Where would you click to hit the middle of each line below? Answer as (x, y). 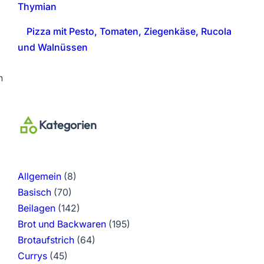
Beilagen (36, 208)
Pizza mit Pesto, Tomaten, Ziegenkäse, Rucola (129, 32)
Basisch (34, 192)
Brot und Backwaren (62, 224)
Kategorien (67, 125)
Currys (32, 256)
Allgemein (39, 176)
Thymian (37, 7)
